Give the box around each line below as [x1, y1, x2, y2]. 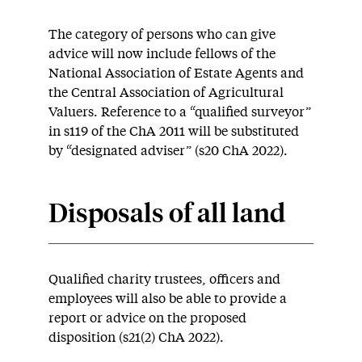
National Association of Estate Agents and [48, 66, 304, 80]
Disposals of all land [48, 201, 285, 228]
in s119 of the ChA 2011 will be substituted [48, 124, 299, 138]
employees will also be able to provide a [48, 292, 287, 305]
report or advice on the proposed [48, 311, 246, 325]
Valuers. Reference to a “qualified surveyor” [48, 105, 311, 119]
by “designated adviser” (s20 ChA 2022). [48, 144, 288, 158]
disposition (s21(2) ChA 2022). [48, 330, 224, 344]
